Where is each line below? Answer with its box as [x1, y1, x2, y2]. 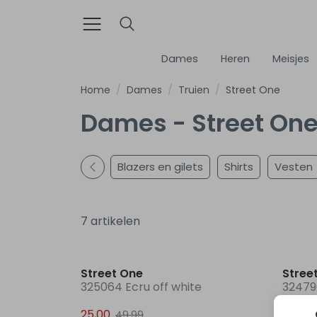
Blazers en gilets [117, 158, 203, 174]
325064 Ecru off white [81, 278, 202, 295]
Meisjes [272, 52, 309, 67]
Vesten [275, 158, 313, 174]
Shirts [224, 158, 253, 174]
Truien [178, 82, 209, 97]
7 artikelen [81, 212, 140, 229]
